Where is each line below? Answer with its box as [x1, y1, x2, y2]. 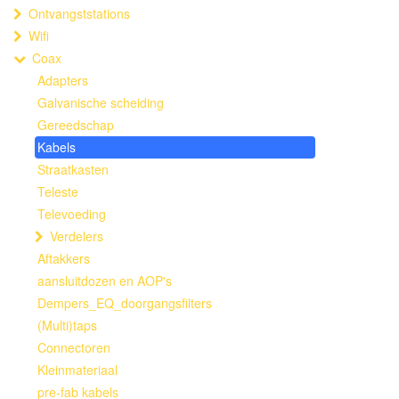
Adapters [37, 71, 88, 89]
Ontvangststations [28, 4, 130, 22]
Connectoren [37, 338, 110, 356]
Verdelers [50, 227, 103, 245]
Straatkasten [37, 160, 109, 178]
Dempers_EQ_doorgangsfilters [37, 294, 212, 312]
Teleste [37, 183, 78, 200]
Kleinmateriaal [37, 361, 118, 379]
